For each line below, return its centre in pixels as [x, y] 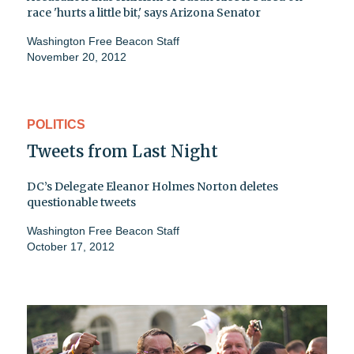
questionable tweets [81, 203]
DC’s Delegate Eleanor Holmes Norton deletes [153, 187]
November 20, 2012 [77, 57]
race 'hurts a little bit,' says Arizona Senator [144, 13]
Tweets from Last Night [122, 152]
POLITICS [56, 125]
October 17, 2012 [71, 247]
